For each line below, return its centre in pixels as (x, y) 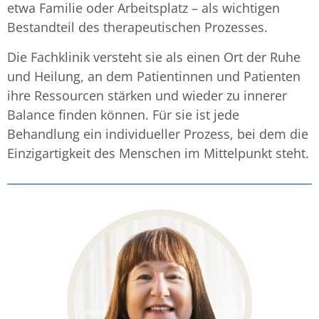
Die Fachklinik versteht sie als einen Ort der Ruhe (154, 57)
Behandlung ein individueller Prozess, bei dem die (158, 134)
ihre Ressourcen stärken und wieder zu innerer (147, 95)
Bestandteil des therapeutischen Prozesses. (137, 27)
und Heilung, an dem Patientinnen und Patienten (154, 76)
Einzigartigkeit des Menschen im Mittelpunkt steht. (158, 153)
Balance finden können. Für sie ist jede (123, 114)
